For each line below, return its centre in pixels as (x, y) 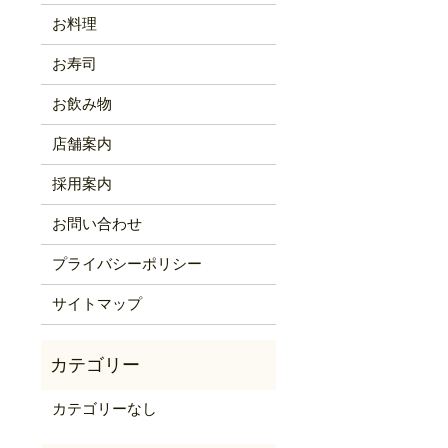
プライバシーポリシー (126, 264)
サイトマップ (96, 304)
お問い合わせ (96, 224)
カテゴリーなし (104, 409)
